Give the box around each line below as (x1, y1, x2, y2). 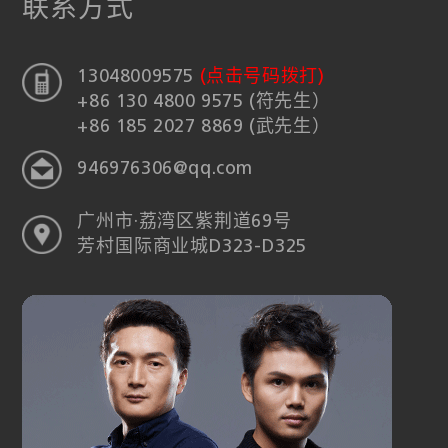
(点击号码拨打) (199, 67, 325, 87)
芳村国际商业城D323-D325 (77, 237, 308, 257)
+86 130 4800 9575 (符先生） (77, 92, 331, 112)
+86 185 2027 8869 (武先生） (77, 117, 331, 137)
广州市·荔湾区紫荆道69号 (77, 212, 292, 232)
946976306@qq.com (77, 159, 254, 179)
